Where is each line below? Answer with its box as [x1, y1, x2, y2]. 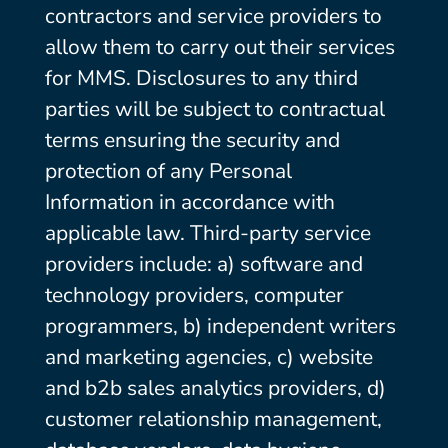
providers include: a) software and [44, 250, 363, 278]
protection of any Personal [44, 157, 292, 185]
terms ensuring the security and [44, 126, 340, 154]
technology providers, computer [44, 281, 344, 309]
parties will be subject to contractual [44, 95, 385, 123]
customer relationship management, [44, 405, 382, 433]
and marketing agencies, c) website [44, 343, 373, 371]
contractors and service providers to [44, 2, 382, 30]
